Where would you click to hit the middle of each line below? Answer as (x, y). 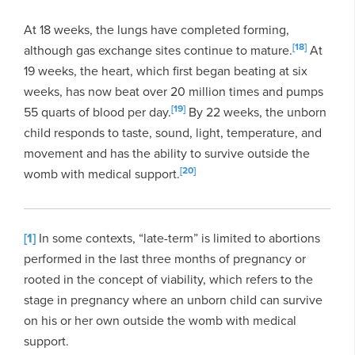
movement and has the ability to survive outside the (167, 153)
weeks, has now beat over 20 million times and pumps (174, 91)
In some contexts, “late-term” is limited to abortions (178, 238)
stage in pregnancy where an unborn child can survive (173, 300)
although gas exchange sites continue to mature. (158, 50)
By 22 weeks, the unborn (256, 112)
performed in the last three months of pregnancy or (165, 258)
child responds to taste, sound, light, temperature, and (173, 132)
